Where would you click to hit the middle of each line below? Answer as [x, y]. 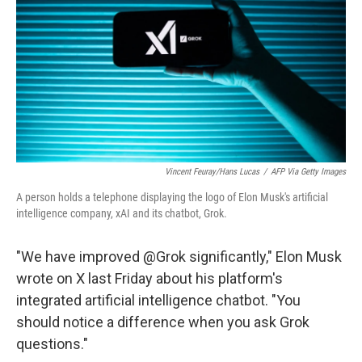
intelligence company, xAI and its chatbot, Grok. [122, 213]
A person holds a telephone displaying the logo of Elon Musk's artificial [172, 197]
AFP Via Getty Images [308, 172]
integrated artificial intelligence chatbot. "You [158, 300]
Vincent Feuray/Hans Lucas [212, 172]
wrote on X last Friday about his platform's [149, 278]
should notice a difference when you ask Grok [163, 322]
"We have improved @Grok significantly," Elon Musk [179, 257]
